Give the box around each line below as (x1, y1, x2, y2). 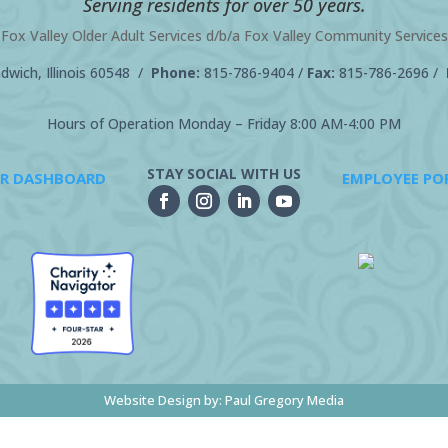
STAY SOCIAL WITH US (146, 163, 301, 183)
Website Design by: (104, 390, 225, 409)
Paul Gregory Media (225, 390, 344, 409)
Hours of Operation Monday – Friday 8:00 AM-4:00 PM (47, 113, 401, 133)
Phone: (150, 62, 204, 82)
